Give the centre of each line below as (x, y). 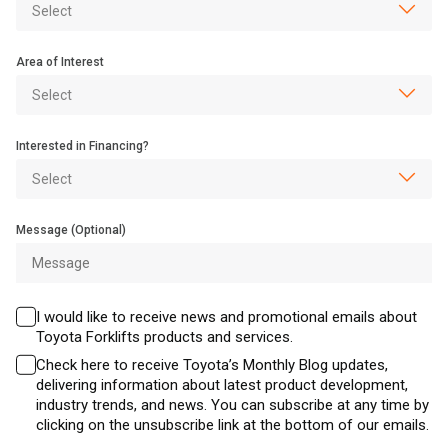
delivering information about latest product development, (222, 385)
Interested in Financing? (82, 146)
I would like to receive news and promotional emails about (226, 317)
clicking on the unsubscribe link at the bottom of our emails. (232, 425)
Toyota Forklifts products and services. (164, 337)
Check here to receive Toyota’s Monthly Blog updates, (212, 365)
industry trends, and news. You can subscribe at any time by (232, 405)
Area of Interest (60, 62)
